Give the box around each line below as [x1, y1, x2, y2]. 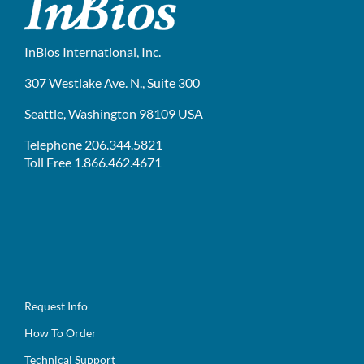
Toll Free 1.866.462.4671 [24, 154, 162, 170]
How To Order [24, 325, 97, 340]
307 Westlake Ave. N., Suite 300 [24, 74, 200, 90]
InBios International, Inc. [24, 43, 161, 59]
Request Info [24, 298, 88, 313]
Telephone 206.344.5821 [24, 136, 162, 152]
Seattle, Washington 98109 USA [24, 105, 203, 121]
